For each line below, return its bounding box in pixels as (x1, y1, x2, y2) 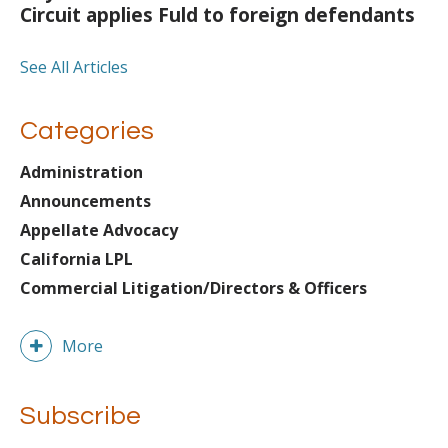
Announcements (20, 190, 151, 213)
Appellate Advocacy (20, 219, 178, 242)
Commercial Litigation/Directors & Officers (20, 277, 367, 300)
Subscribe (20, 403, 141, 430)
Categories (20, 118, 154, 145)
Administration (20, 161, 143, 184)
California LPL (20, 248, 133, 271)
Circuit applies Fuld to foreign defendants (20, 2, 415, 29)
